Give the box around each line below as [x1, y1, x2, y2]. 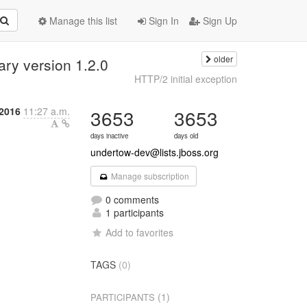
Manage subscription [108, 170, 189, 182]
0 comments [103, 193, 160, 206]
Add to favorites [106, 225, 174, 239]
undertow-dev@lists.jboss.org [90, 145, 219, 159]
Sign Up [200, 14, 237, 27]
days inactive [90, 131, 129, 140]
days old [174, 131, 199, 140]
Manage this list [47, 14, 117, 27]
